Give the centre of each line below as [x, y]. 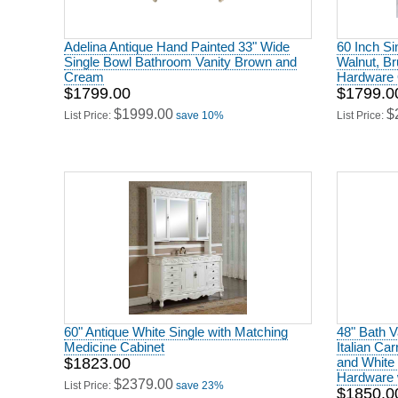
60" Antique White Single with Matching [176, 329]
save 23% [200, 383]
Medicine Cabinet [114, 344]
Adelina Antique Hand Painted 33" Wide [177, 44]
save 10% [200, 113]
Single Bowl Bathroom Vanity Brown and [180, 59]
